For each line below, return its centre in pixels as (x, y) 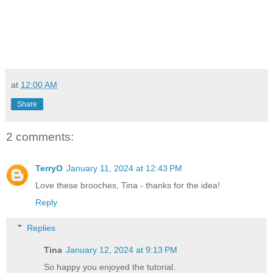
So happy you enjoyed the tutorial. (110, 267)
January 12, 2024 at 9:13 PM (122, 250)
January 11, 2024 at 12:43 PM (124, 168)
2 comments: (40, 136)
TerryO (49, 168)
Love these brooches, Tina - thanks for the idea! (128, 186)
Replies (41, 228)
